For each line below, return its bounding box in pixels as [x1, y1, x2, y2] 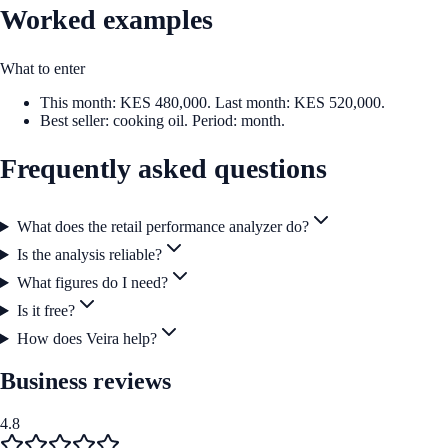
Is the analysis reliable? [16, 246, 162, 264]
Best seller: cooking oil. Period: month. [40, 111, 285, 129]
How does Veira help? [16, 330, 157, 348]
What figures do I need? [16, 274, 168, 292]
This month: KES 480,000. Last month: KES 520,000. [40, 93, 385, 111]
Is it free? [16, 302, 75, 320]
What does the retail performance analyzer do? [16, 218, 309, 236]
